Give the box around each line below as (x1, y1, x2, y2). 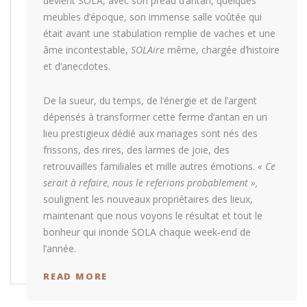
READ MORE (43, 269, 108, 282)
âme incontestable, (43, 42, 131, 56)
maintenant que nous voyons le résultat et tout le (43, 208, 262, 222)
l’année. (43, 241, 76, 255)
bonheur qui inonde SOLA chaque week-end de (43, 225, 251, 238)
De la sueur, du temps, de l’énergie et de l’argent (43, 93, 257, 107)
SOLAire (131, 42, 164, 56)
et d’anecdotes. (43, 59, 110, 73)
